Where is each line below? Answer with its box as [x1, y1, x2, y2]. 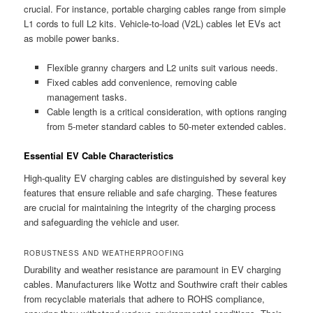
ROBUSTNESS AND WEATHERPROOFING [24, 247, 185, 258]
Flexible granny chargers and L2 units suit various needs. [46, 60, 278, 74]
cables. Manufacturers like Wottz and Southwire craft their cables [24, 277, 289, 291]
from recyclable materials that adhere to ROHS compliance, [24, 291, 265, 305]
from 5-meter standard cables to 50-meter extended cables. [46, 119, 286, 133]
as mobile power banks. [24, 31, 120, 45]
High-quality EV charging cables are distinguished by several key [24, 170, 287, 184]
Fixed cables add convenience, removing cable [46, 75, 237, 89]
